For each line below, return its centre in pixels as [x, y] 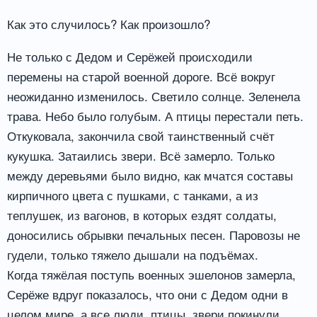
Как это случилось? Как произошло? [109, 23]
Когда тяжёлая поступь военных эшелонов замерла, [151, 274]
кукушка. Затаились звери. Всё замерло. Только [141, 155]
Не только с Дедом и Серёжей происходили [130, 56]
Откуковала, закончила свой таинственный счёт [141, 135]
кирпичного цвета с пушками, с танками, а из [133, 195]
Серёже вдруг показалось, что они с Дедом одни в [148, 294]
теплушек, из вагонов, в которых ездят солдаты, [142, 214]
